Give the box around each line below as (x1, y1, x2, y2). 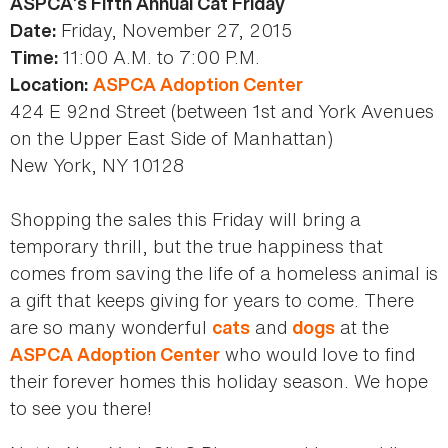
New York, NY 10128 (10, 152, 184, 178)
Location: (10, 72, 88, 97)
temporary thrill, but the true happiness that (10, 233, 383, 259)
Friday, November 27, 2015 (56, 17, 292, 43)
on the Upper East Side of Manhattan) (10, 125, 333, 151)
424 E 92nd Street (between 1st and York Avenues (10, 98, 434, 124)
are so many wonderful (10, 314, 212, 340)
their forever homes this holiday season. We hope (10, 368, 428, 394)
